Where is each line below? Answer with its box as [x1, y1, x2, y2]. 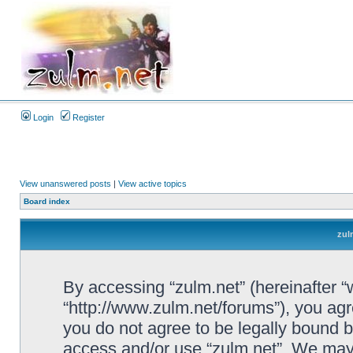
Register [70, 113, 105, 122]
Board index [24, 197, 70, 206]
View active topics [118, 179, 187, 188]
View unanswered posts [20, 179, 111, 188]
